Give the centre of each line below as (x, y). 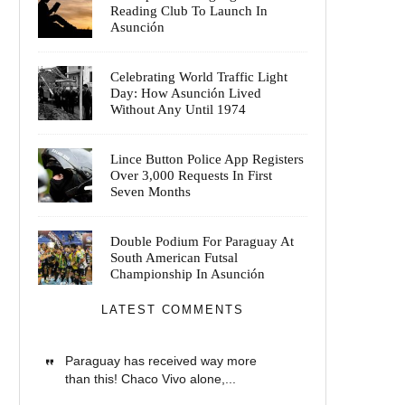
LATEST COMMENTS (173, 310)
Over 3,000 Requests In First (191, 176)
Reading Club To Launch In (189, 11)
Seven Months (151, 192)
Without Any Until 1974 (178, 110)
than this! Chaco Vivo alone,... (150, 380)
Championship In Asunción (188, 274)
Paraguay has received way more (160, 362)
